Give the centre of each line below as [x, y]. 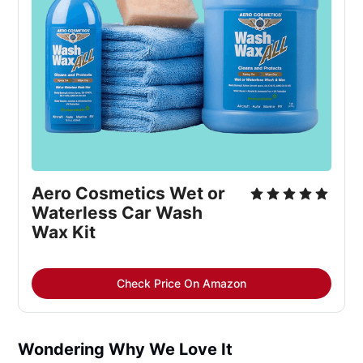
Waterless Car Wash [117, 212]
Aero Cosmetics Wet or [129, 193]
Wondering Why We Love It [126, 349]
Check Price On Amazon [181, 283]
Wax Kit [64, 232]
